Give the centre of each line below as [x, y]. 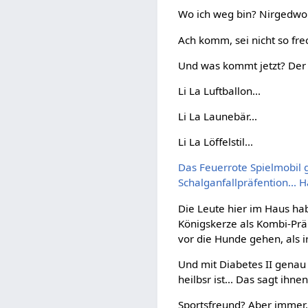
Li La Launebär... [218, 117]
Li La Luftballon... [220, 90]
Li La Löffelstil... [216, 142]
